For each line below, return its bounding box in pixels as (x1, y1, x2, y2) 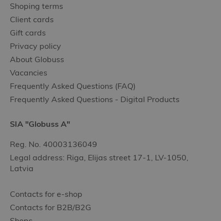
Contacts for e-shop (10, 189, 82, 199)
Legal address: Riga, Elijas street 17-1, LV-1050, (10, 152, 188, 162)
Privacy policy (10, 41, 61, 51)
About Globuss (10, 54, 64, 64)
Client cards (10, 14, 54, 24)
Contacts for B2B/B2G (10, 202, 91, 212)
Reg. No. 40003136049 (10, 139, 97, 149)
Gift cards (10, 28, 46, 37)
